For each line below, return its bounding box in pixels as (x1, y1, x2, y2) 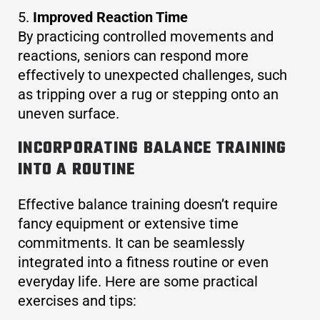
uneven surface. (18, 105, 119, 123)
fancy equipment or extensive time (18, 215, 239, 233)
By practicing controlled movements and (18, 28, 274, 46)
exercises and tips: (18, 292, 136, 310)
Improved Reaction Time (33, 9, 188, 26)
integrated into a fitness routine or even (18, 254, 269, 271)
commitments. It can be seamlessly (18, 234, 244, 252)
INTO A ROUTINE (18, 157, 136, 184)
